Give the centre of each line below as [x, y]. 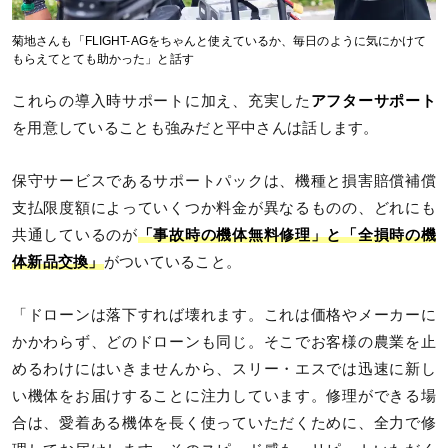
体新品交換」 [58, 262]
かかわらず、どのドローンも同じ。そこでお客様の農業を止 [224, 342]
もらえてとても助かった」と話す [103, 59]
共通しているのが [75, 235]
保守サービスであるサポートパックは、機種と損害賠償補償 [224, 181]
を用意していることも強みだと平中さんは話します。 [195, 128]
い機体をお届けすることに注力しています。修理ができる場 [224, 396]
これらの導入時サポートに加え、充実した [161, 101]
